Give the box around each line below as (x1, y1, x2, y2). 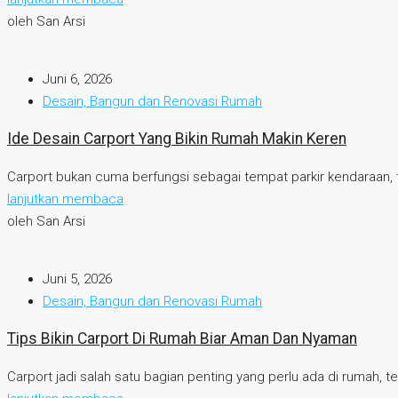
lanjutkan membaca (7, 190, 123, 207)
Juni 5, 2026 (43, 270, 112, 287)
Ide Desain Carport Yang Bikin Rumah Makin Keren (7, 130, 346, 148)
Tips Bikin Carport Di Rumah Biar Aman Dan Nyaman (7, 330, 357, 348)
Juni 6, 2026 (43, 70, 112, 87)
